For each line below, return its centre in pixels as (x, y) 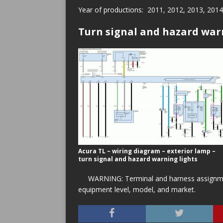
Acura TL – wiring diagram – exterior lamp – (147, 151)
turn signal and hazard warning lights (138, 159)
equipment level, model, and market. (137, 189)
